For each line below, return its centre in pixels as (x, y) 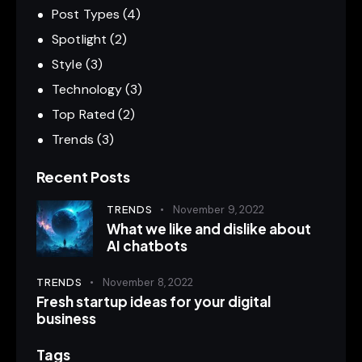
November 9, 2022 (219, 210)
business (66, 318)
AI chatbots (147, 246)
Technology (87, 90)
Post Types (86, 15)
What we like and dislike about (209, 229)
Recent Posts (83, 177)
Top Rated (84, 115)
